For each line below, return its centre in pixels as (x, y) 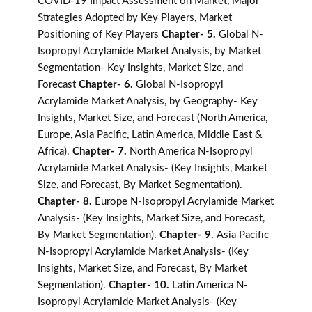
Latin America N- (210, 286)
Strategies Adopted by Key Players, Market (135, 18)
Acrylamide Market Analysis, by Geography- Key (148, 102)
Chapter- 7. (101, 152)
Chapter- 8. (66, 202)
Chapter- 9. (188, 235)
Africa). (55, 152)
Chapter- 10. (140, 286)
